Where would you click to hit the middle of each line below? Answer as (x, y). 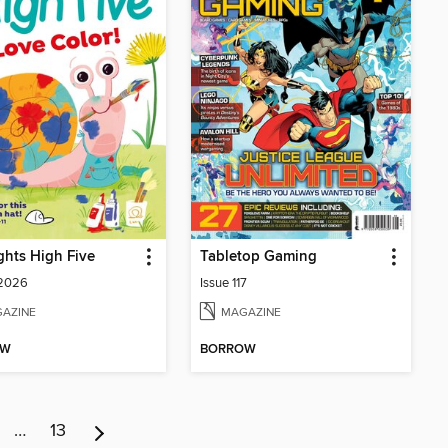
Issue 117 (223, 283)
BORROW (228, 349)
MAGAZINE (251, 312)
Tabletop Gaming (258, 257)
